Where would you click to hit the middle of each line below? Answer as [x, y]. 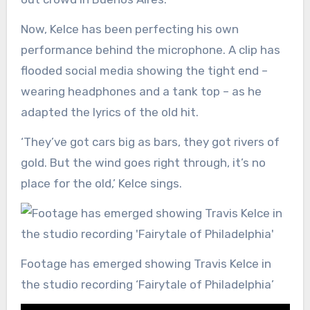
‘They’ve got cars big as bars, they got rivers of [150, 142]
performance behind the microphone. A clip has [150, 50]
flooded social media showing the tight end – [144, 71]
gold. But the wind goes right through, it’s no [143, 163]
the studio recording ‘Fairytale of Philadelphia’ [147, 285]
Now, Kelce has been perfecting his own [129, 29]
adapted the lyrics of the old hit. [109, 112]
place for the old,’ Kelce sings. [102, 184]
